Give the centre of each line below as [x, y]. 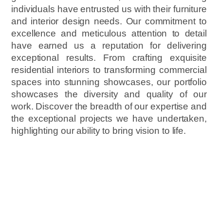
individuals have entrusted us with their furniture [109, 9]
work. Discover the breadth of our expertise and [109, 107]
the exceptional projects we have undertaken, [109, 119]
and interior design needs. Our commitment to [109, 21]
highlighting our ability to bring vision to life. [99, 131]
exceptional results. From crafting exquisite [109, 58]
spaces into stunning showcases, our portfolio [109, 82]
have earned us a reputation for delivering [109, 46]
